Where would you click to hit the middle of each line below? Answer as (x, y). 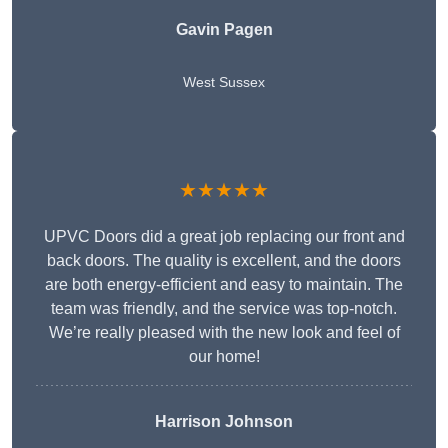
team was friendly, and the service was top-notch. (224, 309)
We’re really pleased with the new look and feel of (224, 333)
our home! (224, 357)
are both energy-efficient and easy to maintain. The (224, 285)
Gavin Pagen (224, 30)
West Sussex (224, 82)
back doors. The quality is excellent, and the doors (224, 261)
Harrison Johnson (224, 422)
